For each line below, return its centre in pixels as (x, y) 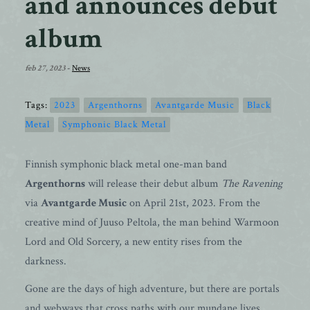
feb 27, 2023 (45, 68)
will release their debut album (153, 184)
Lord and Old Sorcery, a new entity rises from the (134, 242)
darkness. (46, 261)
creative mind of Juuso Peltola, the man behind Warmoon (152, 222)
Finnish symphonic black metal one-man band (126, 164)
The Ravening (252, 184)
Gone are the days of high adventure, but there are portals (152, 289)
